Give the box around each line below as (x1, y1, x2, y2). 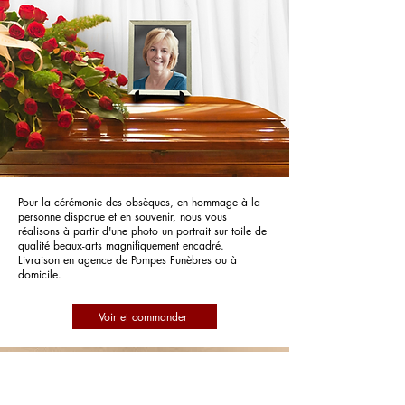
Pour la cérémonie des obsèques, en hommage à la (18, 194, 260, 210)
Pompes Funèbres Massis (52, 365, 237, 383)
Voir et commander (99, 308, 187, 325)
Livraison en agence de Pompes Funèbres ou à (18, 252, 237, 268)
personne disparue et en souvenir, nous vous (18, 209, 227, 224)
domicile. (18, 267, 61, 282)
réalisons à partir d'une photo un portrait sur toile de (18, 223, 267, 239)
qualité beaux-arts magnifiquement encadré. (18, 238, 224, 253)
